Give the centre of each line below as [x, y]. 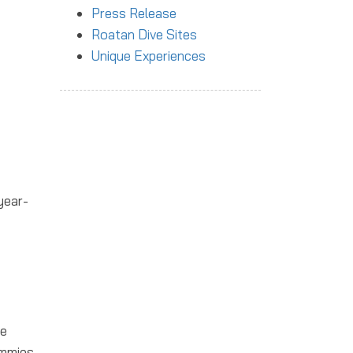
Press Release [134, 13]
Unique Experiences [149, 56]
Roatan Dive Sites [144, 34]
